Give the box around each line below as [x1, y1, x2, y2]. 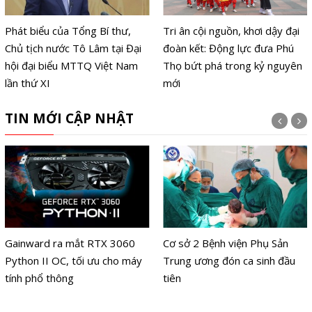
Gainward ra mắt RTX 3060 [4, 235, 135, 250]
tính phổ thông [4, 270, 74, 285]
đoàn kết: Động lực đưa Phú [163, 41, 295, 56]
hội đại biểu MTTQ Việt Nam [4, 58, 138, 73]
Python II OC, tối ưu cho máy [4, 253, 142, 267]
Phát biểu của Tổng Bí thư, [4, 24, 131, 38]
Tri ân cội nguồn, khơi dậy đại [163, 24, 300, 38]
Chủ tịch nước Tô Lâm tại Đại [4, 41, 141, 56]
